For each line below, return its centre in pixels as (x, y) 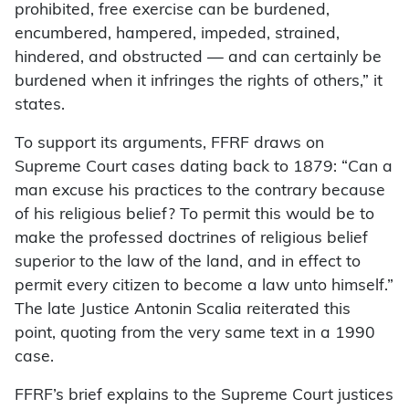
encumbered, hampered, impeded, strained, (177, 35)
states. (40, 106)
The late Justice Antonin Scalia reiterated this (183, 310)
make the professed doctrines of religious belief (191, 239)
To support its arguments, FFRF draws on (169, 144)
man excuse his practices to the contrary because (200, 192)
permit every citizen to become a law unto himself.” (204, 287)
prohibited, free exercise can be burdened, (172, 11)
